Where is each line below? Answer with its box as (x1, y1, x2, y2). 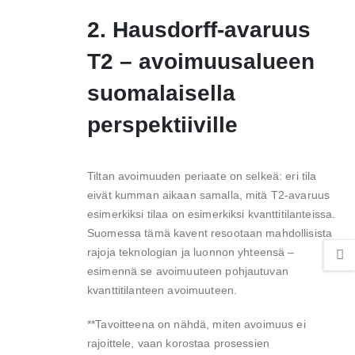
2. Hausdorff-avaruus (87, 17, 311, 43)
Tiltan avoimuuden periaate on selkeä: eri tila (87, 170, 317, 183)
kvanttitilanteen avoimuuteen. (87, 284, 238, 297)
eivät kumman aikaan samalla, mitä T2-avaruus (87, 189, 330, 202)
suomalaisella (87, 81, 235, 106)
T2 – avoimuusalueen (87, 49, 315, 74)
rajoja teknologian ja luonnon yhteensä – (87, 246, 295, 259)
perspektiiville (87, 113, 238, 138)
